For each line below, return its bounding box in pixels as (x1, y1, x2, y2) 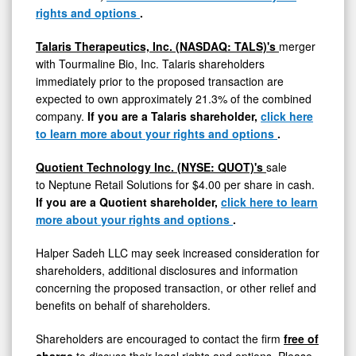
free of (284, 331, 319, 347)
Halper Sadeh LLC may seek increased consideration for (36, 245, 319, 261)
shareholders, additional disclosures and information (36, 262, 298, 279)
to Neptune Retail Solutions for (36, 176, 192, 193)
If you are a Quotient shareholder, (36, 194, 221, 211)
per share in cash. (224, 176, 315, 193)
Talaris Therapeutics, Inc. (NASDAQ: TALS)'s (36, 38, 279, 55)
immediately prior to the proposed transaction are (36, 73, 284, 90)
